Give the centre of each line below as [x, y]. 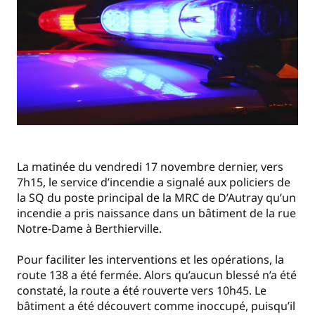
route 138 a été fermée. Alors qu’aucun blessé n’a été [157, 275]
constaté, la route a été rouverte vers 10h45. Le [142, 291]
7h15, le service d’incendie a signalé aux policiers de [154, 182]
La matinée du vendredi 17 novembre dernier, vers [150, 166]
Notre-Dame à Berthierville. [92, 228]
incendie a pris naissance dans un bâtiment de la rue [156, 213]
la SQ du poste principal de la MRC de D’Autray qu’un [156, 197]
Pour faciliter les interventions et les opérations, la [150, 260]
